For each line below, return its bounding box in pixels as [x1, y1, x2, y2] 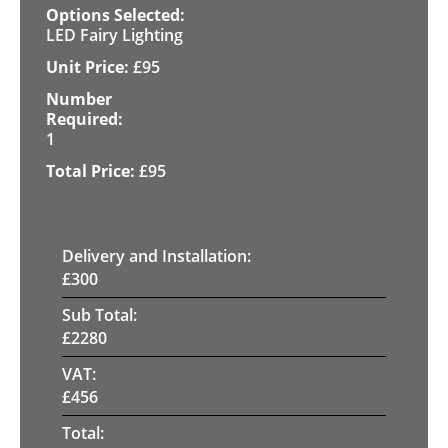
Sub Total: [62, 303, 137, 326]
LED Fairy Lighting [46, 23, 183, 46]
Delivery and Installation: [62, 244, 251, 267]
